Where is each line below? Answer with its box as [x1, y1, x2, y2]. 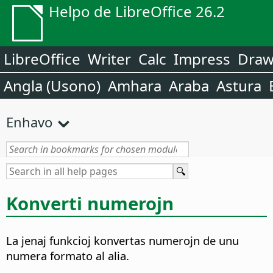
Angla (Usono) [4, 76, 101, 96]
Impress [174, 49, 230, 69]
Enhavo [6, 113, 52, 131]
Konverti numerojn [6, 191, 174, 216]
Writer [88, 49, 131, 69]
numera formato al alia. [6, 248, 129, 264]
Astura [216, 76, 261, 96]
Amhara [108, 76, 161, 96]
